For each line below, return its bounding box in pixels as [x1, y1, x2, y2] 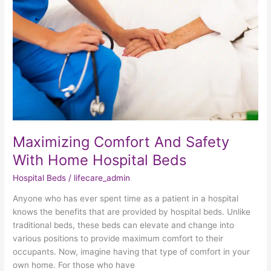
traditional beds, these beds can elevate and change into [13, 220, 235, 230]
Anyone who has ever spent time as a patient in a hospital [13, 194, 239, 204]
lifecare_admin [74, 172, 131, 183]
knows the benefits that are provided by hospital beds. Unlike [13, 207, 251, 217]
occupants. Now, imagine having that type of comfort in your [13, 247, 250, 257]
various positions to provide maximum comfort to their [13, 233, 224, 244]
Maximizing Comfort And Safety [13, 133, 230, 151]
